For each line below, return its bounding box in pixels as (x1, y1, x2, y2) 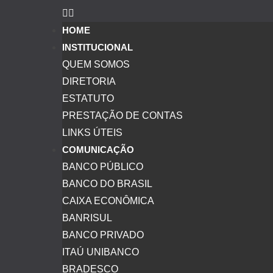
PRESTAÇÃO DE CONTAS (62, 110, 183, 121)
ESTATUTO (62, 93, 114, 104)
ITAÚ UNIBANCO (62, 247, 139, 257)
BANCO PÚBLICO (62, 161, 143, 172)
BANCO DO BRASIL (62, 179, 152, 189)
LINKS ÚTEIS (62, 127, 122, 138)
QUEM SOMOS (62, 59, 130, 69)
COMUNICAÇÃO (62, 144, 134, 155)
